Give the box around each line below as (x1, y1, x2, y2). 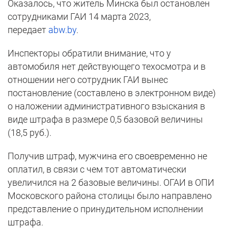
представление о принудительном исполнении (8, 204, 203, 215)
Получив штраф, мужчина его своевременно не (8, 151, 207, 162)
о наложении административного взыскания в (8, 101, 205, 112)
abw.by (48, 24, 76, 36)
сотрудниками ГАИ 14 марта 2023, (8, 11, 151, 22)
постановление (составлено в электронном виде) (8, 88, 216, 99)
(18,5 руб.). (8, 127, 51, 138)
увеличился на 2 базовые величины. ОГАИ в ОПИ (8, 177, 214, 188)
